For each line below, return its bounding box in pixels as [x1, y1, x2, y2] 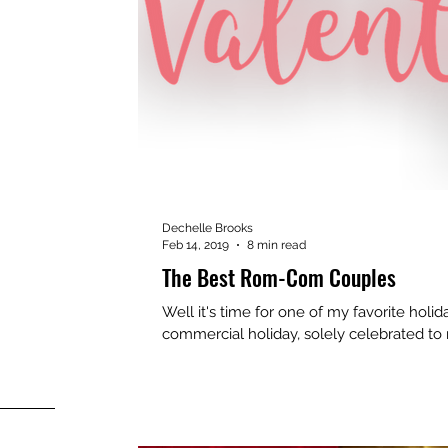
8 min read [247, 237, 306, 252]
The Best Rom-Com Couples [162, 261, 396, 293]
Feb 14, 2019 [162, 237, 229, 252]
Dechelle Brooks [162, 221, 253, 235]
